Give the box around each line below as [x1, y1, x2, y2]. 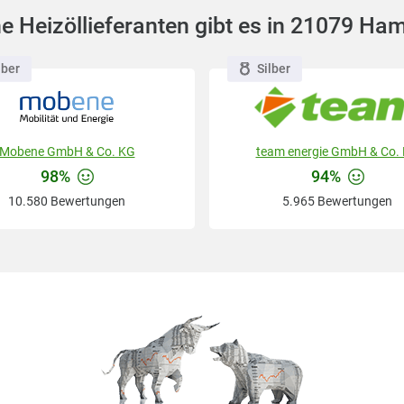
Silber [256, 60, 290, 76]
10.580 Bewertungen [8, 194, 125, 209]
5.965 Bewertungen [282, 194, 392, 209]
